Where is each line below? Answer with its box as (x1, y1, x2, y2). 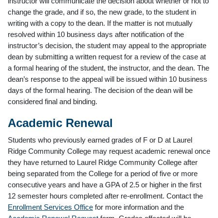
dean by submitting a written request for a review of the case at (8, 52, 206, 61)
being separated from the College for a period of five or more (8, 169, 198, 178)
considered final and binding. (8, 97, 97, 106)
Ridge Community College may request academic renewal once (8, 146, 210, 155)
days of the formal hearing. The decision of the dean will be (8, 86, 193, 94)
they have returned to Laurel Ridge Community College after (8, 158, 198, 166)
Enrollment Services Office (8, 202, 93, 211)
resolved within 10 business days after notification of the (8, 30, 184, 38)
